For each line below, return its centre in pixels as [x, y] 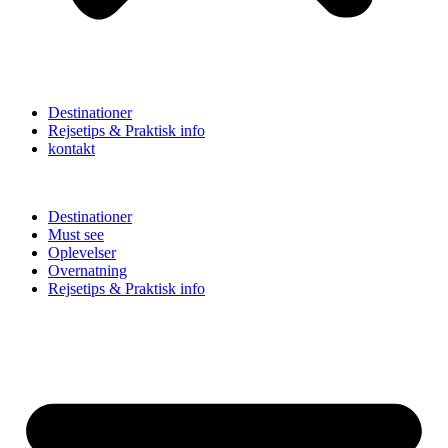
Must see [76, 234]
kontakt [71, 148]
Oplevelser [82, 252]
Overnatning [87, 270]
